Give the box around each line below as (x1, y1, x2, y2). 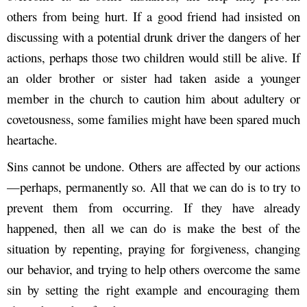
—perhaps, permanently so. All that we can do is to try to (7, 178, 300, 196)
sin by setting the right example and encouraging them (7, 281, 300, 299)
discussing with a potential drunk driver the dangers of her (7, 28, 300, 46)
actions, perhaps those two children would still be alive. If (7, 49, 300, 66)
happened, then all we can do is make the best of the (7, 219, 300, 237)
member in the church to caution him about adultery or (7, 90, 300, 108)
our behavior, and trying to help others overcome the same (7, 260, 300, 278)
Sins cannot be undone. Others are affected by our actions (7, 158, 300, 175)
